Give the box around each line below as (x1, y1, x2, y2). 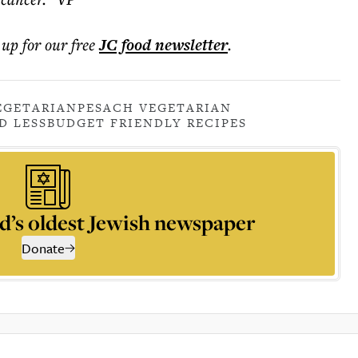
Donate (21, 238, 65, 258)
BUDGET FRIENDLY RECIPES (47, 114, 247, 131)
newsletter (151, 34, 228, 56)
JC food (99, 34, 151, 56)
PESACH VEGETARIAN (78, 99, 232, 116)
